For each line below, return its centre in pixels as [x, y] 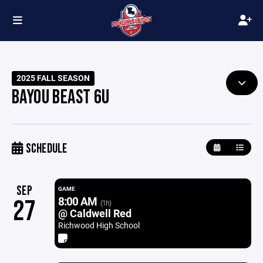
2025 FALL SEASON [53, 78]
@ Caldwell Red [95, 213]
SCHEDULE [45, 149]
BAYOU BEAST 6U [61, 97]
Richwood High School [99, 225]
